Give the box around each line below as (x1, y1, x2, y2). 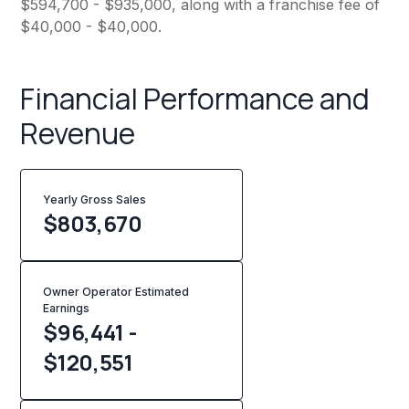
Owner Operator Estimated (43, 285, 190, 299)
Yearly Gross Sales (43, 193, 153, 207)
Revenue (20, 113, 136, 154)
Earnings (43, 301, 90, 316)
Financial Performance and (20, 79, 371, 120)
